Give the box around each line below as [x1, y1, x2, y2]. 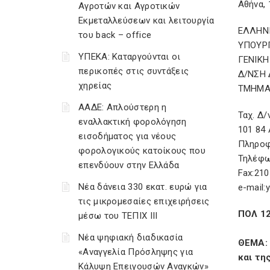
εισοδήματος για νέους [78, 131, 177, 142]
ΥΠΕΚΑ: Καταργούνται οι [78, 51, 181, 62]
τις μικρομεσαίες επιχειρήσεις [78, 196, 210, 207]
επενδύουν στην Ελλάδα [78, 160, 180, 171]
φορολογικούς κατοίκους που [78, 145, 206, 156]
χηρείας [78, 80, 112, 91]
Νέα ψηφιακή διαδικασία [78, 232, 183, 243]
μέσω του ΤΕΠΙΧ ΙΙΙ [78, 210, 158, 221]
